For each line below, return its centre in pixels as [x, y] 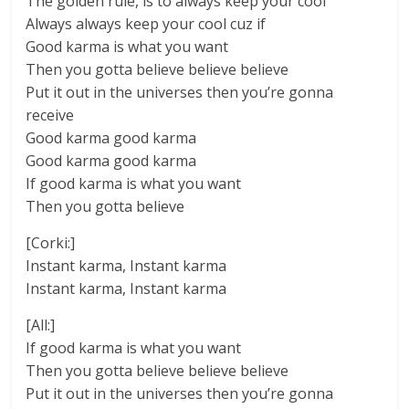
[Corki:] [51, 243]
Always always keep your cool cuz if [146, 24]
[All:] [41, 325]
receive [50, 115]
